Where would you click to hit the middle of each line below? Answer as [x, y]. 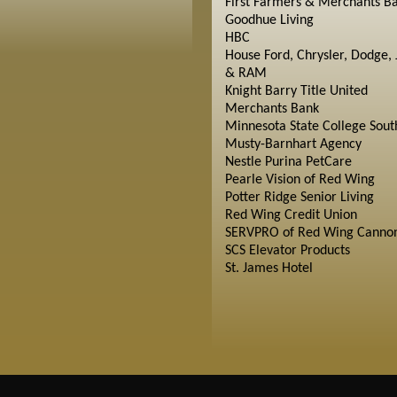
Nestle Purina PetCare [288, 162]
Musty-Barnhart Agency [293, 144]
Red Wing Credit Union [291, 215]
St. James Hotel [269, 269]
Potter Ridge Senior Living [299, 198]
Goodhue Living [269, 20]
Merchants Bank [272, 109]
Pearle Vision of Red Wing [300, 180]
